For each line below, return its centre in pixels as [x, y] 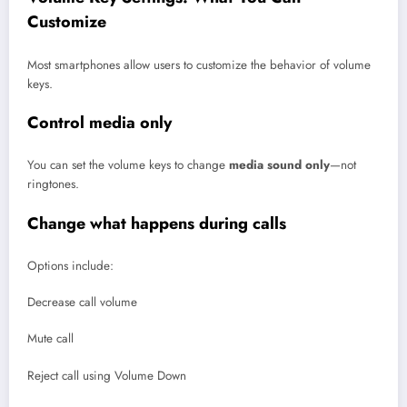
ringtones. [53, 184]
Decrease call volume [82, 303]
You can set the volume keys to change [128, 165]
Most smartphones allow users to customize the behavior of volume [199, 65]
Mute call [50, 339]
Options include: [70, 266]
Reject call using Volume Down [107, 375]
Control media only [99, 122]
